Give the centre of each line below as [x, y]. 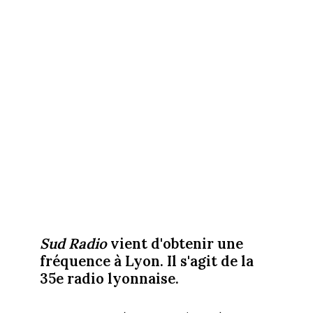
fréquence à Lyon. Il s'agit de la [146, 261]
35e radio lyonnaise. [109, 279]
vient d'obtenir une [175, 244]
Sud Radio [73, 244]
